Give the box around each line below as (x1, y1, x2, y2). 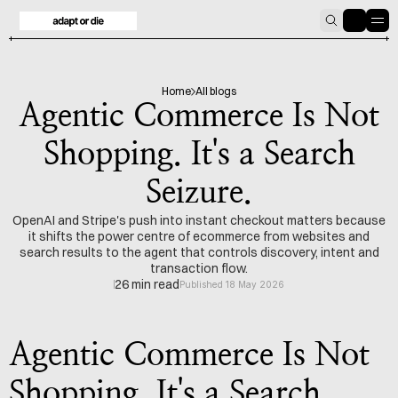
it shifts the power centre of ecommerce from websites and (28, 228, 370, 244)
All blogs (195, 84, 236, 98)
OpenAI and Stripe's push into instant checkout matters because (12, 212, 386, 228)
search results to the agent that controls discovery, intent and (19, 244, 379, 260)
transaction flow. (150, 260, 248, 276)
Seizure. (146, 177, 252, 209)
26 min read (115, 276, 179, 292)
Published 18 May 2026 (179, 279, 284, 290)
